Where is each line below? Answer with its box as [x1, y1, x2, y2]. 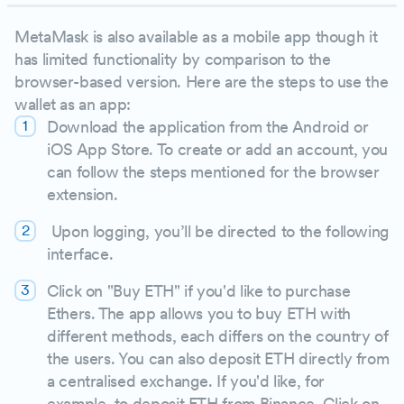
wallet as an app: [14, 94, 135, 114]
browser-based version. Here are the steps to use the [14, 71, 389, 91]
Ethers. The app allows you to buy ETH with [47, 303, 351, 323]
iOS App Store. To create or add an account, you [47, 139, 389, 159]
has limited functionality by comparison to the [14, 49, 331, 69]
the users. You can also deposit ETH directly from [47, 348, 390, 368]
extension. [47, 184, 118, 204]
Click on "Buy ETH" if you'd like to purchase [47, 280, 351, 300]
